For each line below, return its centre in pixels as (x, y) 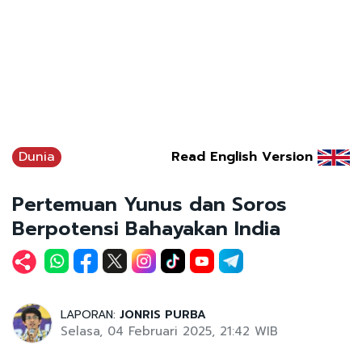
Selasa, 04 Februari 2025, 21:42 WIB (169, 331)
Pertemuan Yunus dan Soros (149, 204)
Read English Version (242, 156)
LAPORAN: (90, 314)
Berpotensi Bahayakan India (146, 228)
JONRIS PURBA (163, 314)
